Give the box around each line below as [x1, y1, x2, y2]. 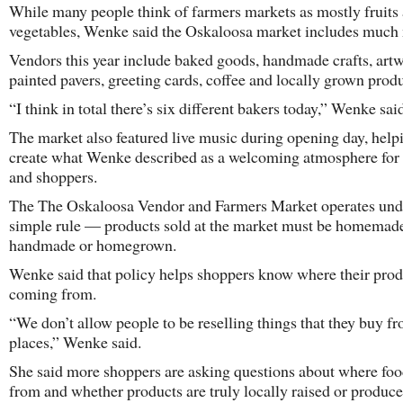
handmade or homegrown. [9, 234, 176, 255]
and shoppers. [9, 166, 97, 187]
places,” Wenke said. [9, 331, 141, 353]
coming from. [9, 282, 96, 304]
